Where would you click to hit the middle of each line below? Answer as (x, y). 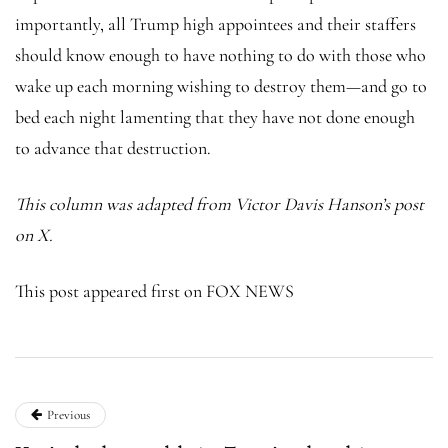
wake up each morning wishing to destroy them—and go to (221, 85)
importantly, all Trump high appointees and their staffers (215, 23)
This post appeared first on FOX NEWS (154, 290)
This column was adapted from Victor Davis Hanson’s (204, 203)
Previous (68, 414)
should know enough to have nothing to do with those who (220, 54)
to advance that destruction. (113, 147)
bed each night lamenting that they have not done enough (215, 116)
